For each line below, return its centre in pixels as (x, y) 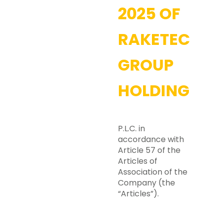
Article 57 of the (149, 150)
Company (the (147, 183)
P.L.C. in (131, 129)
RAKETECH (160, 39)
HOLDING (154, 91)
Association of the (153, 172)
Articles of (138, 161)
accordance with (151, 139)
